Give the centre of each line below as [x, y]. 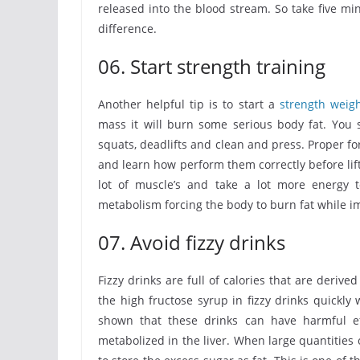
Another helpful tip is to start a [189, 104]
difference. [127, 29]
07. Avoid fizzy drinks [192, 242]
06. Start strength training [212, 66]
